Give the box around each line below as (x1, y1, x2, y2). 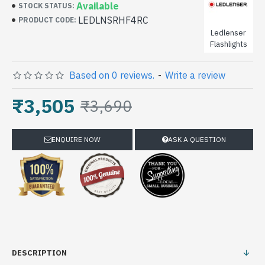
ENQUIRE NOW (51, 135, 101, 144)
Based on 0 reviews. (69, 69, 154, 81)
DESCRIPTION (12, 248, 67, 258)
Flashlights (209, 39, 247, 49)
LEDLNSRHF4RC (78, 14, 148, 26)
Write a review (165, 69, 225, 81)
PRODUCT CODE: (18, 15, 76, 24)
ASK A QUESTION (167, 135, 226, 144)
